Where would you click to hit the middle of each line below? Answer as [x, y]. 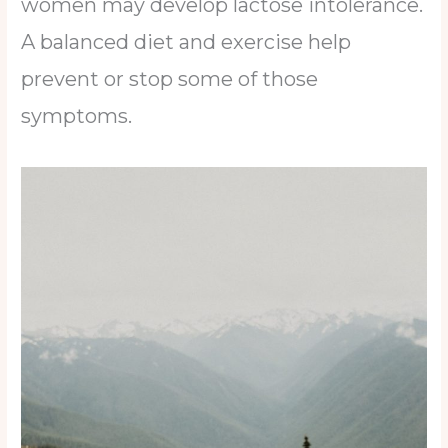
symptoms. [82, 116]
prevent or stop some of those [170, 79]
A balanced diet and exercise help [186, 42]
